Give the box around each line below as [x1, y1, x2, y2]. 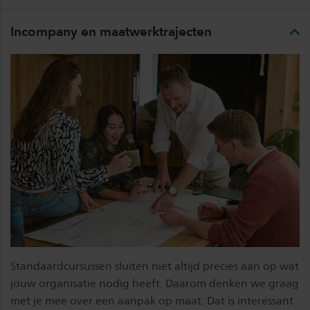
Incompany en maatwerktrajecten [10, 24, 212, 39]
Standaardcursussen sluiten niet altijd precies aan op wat [10, 259, 299, 273]
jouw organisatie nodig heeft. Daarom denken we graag [10, 276, 299, 290]
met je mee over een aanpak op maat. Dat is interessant [10, 293, 293, 307]
